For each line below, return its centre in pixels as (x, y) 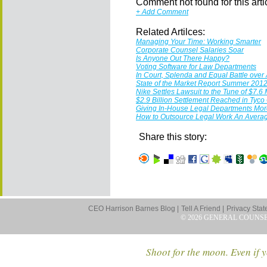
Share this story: (173, 137)
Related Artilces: (170, 32)
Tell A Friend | (203, 209)
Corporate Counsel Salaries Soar (190, 50)
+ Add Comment (162, 12)
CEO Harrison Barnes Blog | (134, 209)
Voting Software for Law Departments (196, 67)
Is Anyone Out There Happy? (183, 58)
